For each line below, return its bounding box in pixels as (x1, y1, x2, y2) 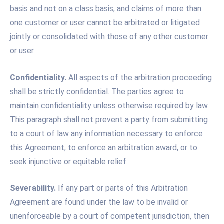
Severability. (10, 183, 56, 193)
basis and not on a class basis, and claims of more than (10, 4, 201, 14)
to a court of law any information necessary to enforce (10, 128, 203, 138)
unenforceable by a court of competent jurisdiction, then (10, 211, 209, 221)
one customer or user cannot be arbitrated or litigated (10, 18, 200, 28)
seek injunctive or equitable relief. (10, 156, 128, 166)
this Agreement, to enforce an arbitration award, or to (10, 142, 197, 152)
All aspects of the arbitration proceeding (66, 72, 212, 82)
